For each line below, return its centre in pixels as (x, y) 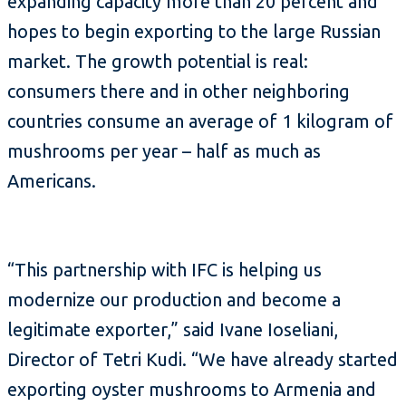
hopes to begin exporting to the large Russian (194, 32)
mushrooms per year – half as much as (164, 151)
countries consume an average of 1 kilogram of (200, 121)
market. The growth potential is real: (158, 62)
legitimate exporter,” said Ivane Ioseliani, (173, 330)
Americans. (52, 181)
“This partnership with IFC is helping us (164, 270)
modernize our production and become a (174, 300)
